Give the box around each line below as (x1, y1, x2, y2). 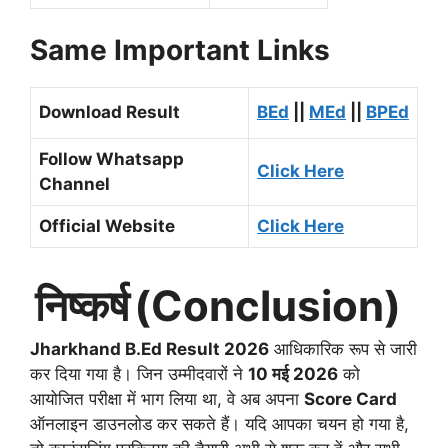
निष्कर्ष (35, 279, 129, 331)
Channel (39, 174, 110, 195)
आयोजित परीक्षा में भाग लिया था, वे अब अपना (30, 388, 304, 409)
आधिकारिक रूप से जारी (269, 338, 417, 359)
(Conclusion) (134, 279, 401, 331)
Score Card (304, 388, 397, 409)
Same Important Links (30, 33, 330, 68)
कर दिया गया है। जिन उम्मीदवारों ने (30, 363, 248, 384)
